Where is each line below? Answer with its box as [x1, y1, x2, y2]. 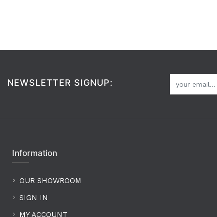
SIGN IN [19, 193, 48, 202]
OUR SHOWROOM [19, 176, 81, 185]
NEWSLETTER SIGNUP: [7, 77, 113, 88]
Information [12, 148, 57, 158]
